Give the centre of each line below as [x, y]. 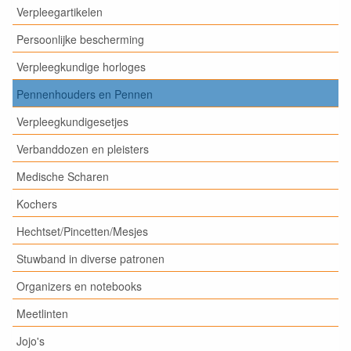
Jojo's [31, 340]
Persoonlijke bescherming [80, 39]
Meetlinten [42, 313]
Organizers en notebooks [79, 286]
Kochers [37, 203]
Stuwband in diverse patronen [90, 258]
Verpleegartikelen [60, 11]
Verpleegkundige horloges [81, 66]
